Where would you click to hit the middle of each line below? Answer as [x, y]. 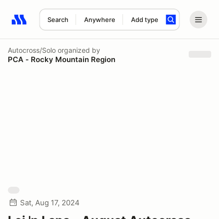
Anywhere [99, 20]
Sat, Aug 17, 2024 [50, 203]
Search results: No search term [68, 25]
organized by [78, 50]
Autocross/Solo [32, 50]
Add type [144, 20]
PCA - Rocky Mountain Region [62, 59]
